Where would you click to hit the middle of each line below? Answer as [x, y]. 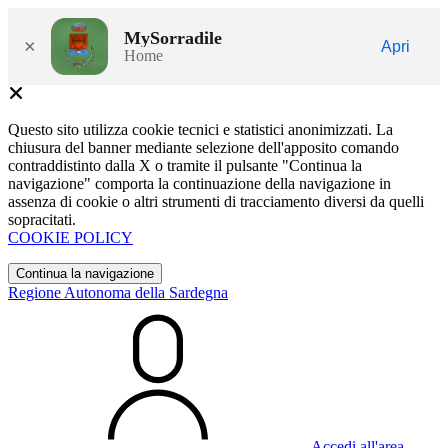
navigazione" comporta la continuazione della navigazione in [199, 183]
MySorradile [173, 37]
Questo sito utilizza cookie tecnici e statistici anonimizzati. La [200, 129]
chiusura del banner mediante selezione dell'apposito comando [203, 147]
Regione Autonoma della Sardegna [118, 292]
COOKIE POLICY [70, 237]
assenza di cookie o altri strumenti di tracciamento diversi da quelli [216, 201]
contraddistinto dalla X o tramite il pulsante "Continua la [185, 165]
